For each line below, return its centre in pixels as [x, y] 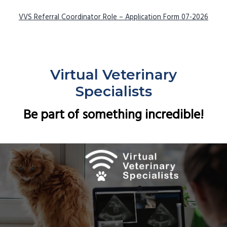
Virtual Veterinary [113, 75]
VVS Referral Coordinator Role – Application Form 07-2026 [113, 17]
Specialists [113, 91]
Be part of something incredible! [113, 115]
